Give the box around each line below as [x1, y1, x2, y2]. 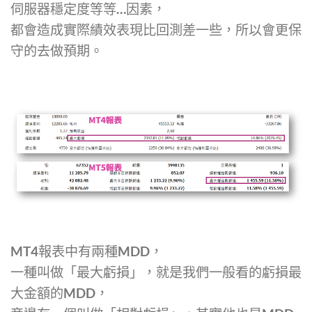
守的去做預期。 [10, 42, 103, 59]
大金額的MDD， [10, 284, 109, 301]
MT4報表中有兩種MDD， [10, 242, 163, 259]
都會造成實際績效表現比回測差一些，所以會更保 [10, 22, 302, 38]
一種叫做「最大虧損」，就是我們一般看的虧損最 [10, 263, 302, 280]
